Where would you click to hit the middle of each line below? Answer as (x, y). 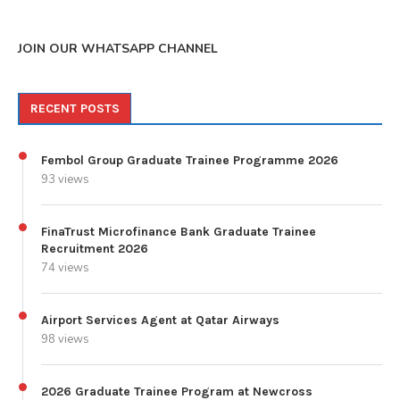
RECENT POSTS (75, 108)
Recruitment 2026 (95, 248)
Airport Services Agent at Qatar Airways (160, 320)
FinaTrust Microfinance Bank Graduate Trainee (179, 231)
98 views (65, 339)
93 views (65, 179)
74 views (65, 267)
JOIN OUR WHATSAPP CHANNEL (118, 48)
